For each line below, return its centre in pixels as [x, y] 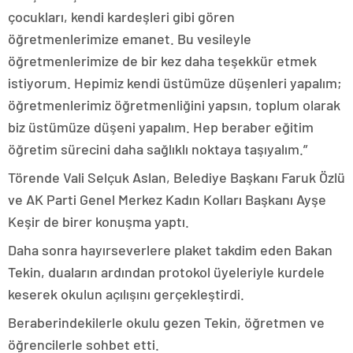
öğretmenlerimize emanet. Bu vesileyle [130, 39]
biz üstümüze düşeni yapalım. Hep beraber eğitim [161, 127]
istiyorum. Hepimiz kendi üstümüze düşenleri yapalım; [175, 83]
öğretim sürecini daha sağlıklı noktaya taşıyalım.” [158, 149]
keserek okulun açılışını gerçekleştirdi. [126, 294]
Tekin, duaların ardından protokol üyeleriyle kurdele [166, 272]
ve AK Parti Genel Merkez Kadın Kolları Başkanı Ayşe [167, 199]
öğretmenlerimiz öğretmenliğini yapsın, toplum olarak [174, 105]
